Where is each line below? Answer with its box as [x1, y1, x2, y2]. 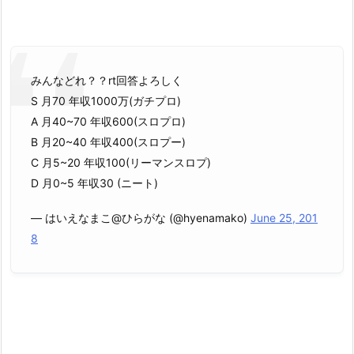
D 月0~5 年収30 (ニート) [31, 175, 158, 190]
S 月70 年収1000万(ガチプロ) [31, 93, 181, 107]
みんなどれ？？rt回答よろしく [31, 73, 183, 87]
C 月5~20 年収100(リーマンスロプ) [31, 155, 211, 169]
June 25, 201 [250, 211, 318, 225]
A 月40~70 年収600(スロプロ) [31, 114, 186, 128]
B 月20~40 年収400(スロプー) [31, 134, 186, 149]
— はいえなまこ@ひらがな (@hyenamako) [31, 211, 250, 225]
